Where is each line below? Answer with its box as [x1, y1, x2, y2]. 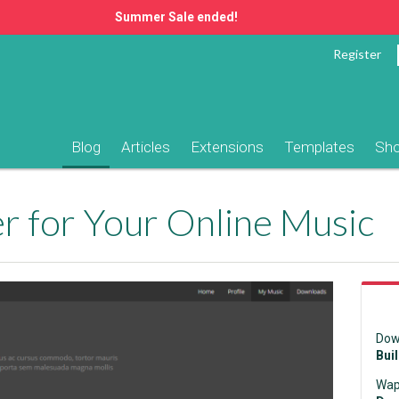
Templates [284, 138, 354, 156]
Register [333, 45, 381, 61]
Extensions [191, 138, 264, 156]
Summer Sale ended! [115, 10, 238, 24]
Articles [121, 138, 170, 156]
